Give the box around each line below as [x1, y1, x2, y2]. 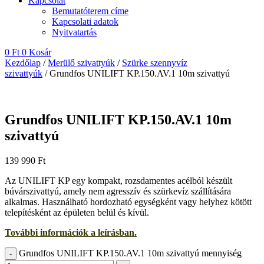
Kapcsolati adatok [52, 16, 118, 27]
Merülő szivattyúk [48, 58, 115, 68]
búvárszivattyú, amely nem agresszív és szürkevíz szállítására [5, 186, 231, 196]
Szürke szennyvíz [122, 58, 187, 68]
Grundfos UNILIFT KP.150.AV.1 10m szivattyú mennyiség [19, 247, 242, 258]
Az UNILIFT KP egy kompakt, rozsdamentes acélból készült [5, 175, 232, 186]
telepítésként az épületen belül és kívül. [5, 207, 149, 217]
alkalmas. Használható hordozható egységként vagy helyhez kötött [5, 196, 252, 207]
